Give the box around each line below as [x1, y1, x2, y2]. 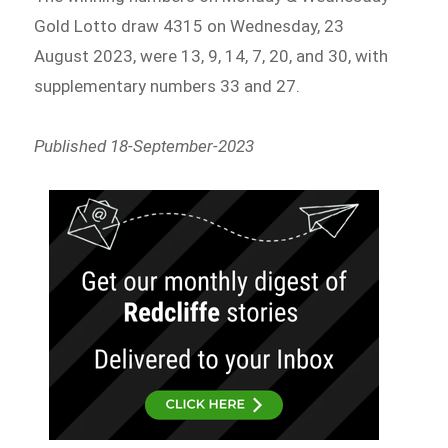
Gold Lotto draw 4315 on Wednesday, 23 [34, 15, 345, 36]
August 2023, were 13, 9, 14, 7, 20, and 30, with [34, 45, 389, 66]
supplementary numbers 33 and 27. [34, 75, 301, 96]
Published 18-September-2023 [34, 135, 255, 156]
